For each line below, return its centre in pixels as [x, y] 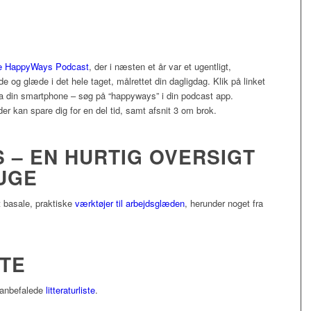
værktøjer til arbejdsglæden [130, 203]
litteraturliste [70, 290]
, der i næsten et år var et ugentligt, [160, 67]
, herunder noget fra [224, 203]
